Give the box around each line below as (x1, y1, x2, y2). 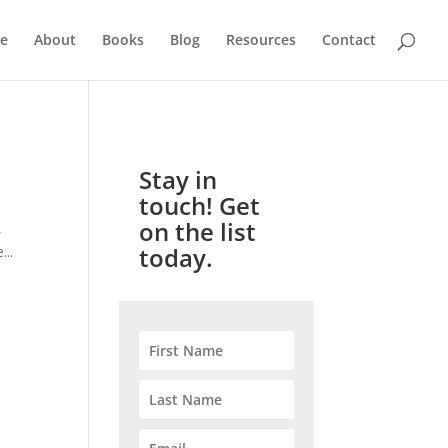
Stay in (139, 163, 218, 196)
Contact (322, 30, 376, 49)
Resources (226, 30, 296, 49)
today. (139, 241, 214, 274)
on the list (139, 215, 257, 248)
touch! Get (139, 189, 261, 222)
